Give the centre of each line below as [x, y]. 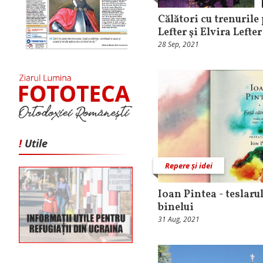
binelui [176, 207]
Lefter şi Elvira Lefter [210, 33]
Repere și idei [189, 165]
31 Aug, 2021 [179, 219]
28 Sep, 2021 [178, 45]
